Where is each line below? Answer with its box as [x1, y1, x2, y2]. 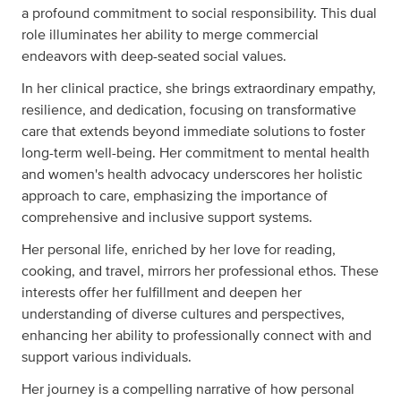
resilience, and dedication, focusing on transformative [21, 103, 356, 118]
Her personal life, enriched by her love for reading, [21, 243, 336, 258]
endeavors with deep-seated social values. [21, 49, 286, 64]
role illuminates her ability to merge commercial [21, 28, 319, 43]
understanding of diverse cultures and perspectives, [21, 307, 345, 322]
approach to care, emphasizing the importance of [21, 189, 328, 204]
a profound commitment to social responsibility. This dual [21, 6, 377, 21]
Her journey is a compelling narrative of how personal [21, 382, 354, 397]
